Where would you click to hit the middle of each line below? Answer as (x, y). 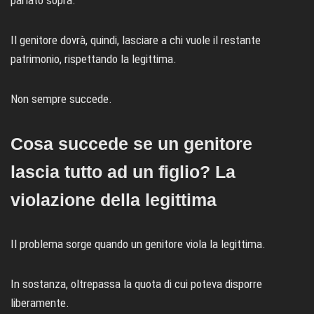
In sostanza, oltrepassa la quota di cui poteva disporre (136, 284)
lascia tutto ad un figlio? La (123, 171)
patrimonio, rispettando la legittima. (94, 59)
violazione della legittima (114, 199)
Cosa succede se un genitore (131, 143)
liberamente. (40, 302)
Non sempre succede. (61, 98)
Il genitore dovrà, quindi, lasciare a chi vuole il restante (136, 40)
